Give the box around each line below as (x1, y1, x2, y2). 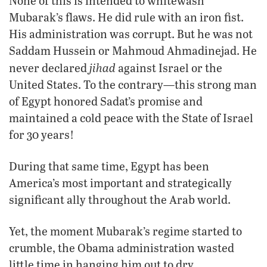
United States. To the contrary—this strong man (9, 76, 257, 92)
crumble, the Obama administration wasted (9, 240, 234, 255)
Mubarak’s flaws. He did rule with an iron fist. (9, 9, 244, 24)
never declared (9, 60, 89, 75)
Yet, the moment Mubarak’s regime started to (9, 223, 242, 238)
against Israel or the (116, 60, 222, 75)
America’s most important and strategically (9, 175, 232, 190)
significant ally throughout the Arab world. (9, 191, 231, 207)
